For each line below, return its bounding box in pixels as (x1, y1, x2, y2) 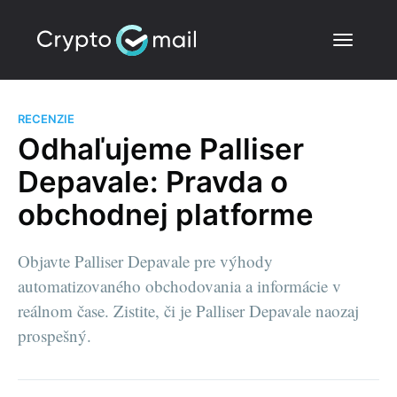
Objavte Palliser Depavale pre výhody (18, 249, 273, 272)
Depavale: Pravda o (18, 163, 288, 199)
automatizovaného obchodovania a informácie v (18, 274, 341, 297)
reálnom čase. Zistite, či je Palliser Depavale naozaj (18, 299, 359, 322)
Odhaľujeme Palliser (18, 130, 304, 167)
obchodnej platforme (18, 196, 314, 232)
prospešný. (18, 323, 91, 346)
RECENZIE (18, 112, 74, 126)
